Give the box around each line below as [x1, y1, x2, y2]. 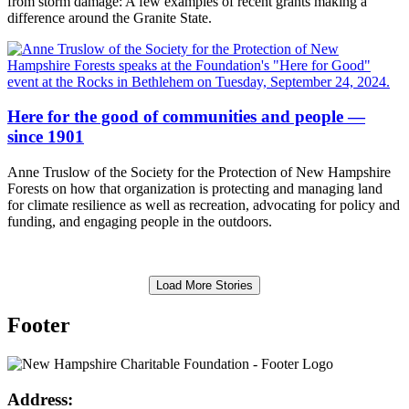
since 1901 [7, 127, 84, 147]
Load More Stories [156, 278, 253, 292]
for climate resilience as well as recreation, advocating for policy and [7, 196, 400, 213]
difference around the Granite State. [7, 9, 212, 26]
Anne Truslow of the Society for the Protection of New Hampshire [7, 163, 391, 180]
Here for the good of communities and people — [7, 107, 365, 127]
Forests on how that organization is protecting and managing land [7, 180, 383, 196]
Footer [7, 312, 70, 337]
